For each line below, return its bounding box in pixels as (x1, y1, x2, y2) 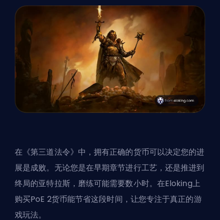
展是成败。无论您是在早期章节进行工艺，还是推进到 (15, 162, 205, 174)
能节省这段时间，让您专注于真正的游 (67, 193, 202, 205)
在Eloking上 (157, 178, 200, 190)
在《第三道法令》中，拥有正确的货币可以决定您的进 (15, 146, 205, 158)
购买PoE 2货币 (15, 193, 67, 205)
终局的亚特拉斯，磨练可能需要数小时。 (15, 178, 157, 190)
